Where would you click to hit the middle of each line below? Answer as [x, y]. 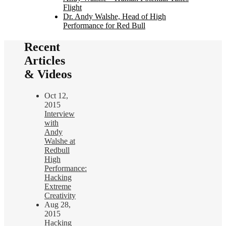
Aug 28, [58, 205]
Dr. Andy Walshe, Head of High [115, 17]
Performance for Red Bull [104, 26]
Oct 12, [56, 96]
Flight [72, 8]
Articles [45, 61]
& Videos [48, 74]
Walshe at [60, 141]
